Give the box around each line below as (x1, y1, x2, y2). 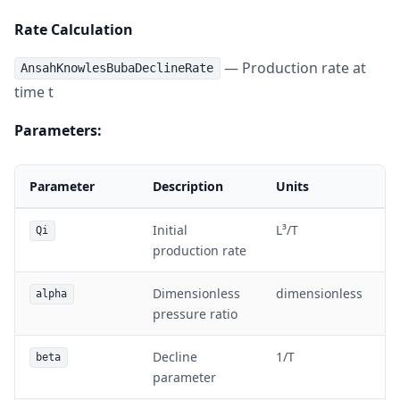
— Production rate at (220, 57, 366, 78)
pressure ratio (153, 304, 237, 322)
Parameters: (14, 120, 102, 140)
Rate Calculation (14, 19, 133, 39)
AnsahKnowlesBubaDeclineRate (21, 61, 214, 76)
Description (153, 177, 223, 195)
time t (14, 81, 54, 102)
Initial (153, 221, 187, 238)
